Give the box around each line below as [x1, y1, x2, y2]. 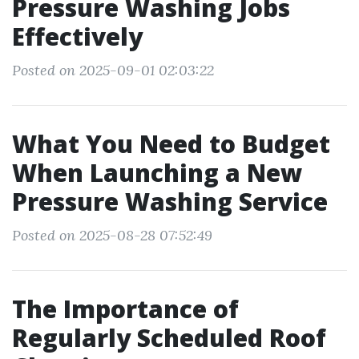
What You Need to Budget [12, 127, 330, 160]
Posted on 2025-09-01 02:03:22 [12, 61, 214, 79]
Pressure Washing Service [12, 185, 328, 218]
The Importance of [12, 292, 239, 325]
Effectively [12, 20, 143, 53]
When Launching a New [12, 156, 302, 189]
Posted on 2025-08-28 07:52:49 [12, 226, 212, 244]
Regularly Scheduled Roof [12, 321, 326, 354]
